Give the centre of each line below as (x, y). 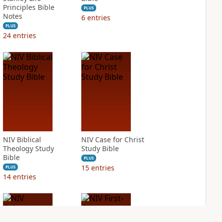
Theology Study (28, 148)
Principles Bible (28, 7)
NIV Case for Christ (112, 139)
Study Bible (100, 148)
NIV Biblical (22, 139)
